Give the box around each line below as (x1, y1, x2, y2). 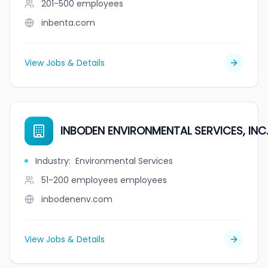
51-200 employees (41, 174, 118, 186)
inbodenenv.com (41, 193, 112, 205)
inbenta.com (41, 17, 95, 29)
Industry (35, 155, 69, 167)
